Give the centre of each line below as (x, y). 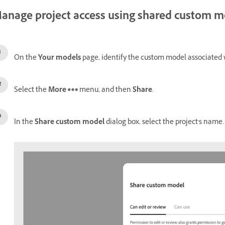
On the (26, 59)
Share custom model (70, 123)
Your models (60, 59)
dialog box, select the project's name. (164, 123)
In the (24, 123)
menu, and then (105, 91)
